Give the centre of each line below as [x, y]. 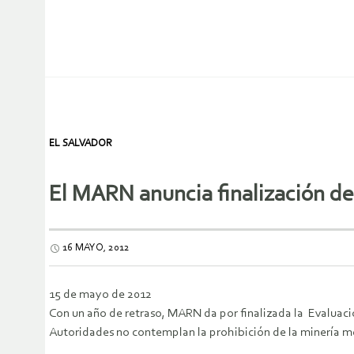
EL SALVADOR [81, 143]
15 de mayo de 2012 [100, 295]
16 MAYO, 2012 [96, 248]
